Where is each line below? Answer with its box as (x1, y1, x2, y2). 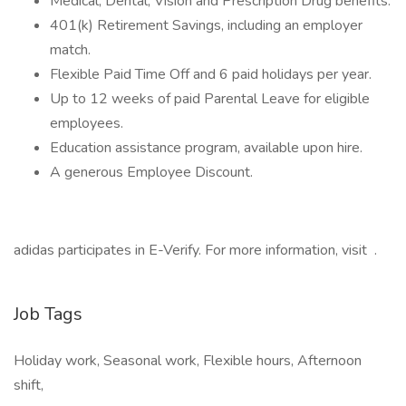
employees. (50, 113, 123, 133)
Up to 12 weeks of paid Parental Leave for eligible (50, 89, 370, 109)
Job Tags (14, 302, 82, 326)
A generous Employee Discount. (50, 162, 253, 182)
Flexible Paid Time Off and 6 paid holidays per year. (50, 64, 372, 84)
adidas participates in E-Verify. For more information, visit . (14, 240, 377, 260)
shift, (14, 375, 43, 395)
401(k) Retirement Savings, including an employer (50, 15, 362, 35)
